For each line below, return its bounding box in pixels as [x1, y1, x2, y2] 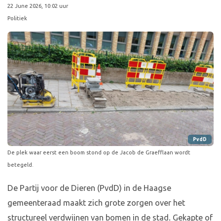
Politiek [7, 15, 27, 21]
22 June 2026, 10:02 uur [7, 3, 68, 9]
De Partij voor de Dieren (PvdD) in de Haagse [7, 184, 171, 193]
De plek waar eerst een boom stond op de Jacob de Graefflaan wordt [7, 149, 190, 156]
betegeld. [7, 162, 34, 168]
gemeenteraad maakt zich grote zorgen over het [7, 198, 185, 208]
